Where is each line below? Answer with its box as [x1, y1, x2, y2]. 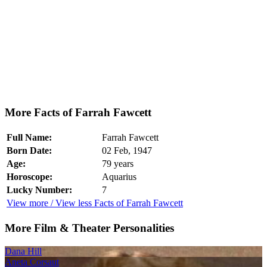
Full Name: [7, 132, 52, 143]
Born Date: [7, 145, 52, 156]
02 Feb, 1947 [102, 145, 152, 156]
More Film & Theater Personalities [5, 221, 174, 234]
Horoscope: [7, 172, 52, 182]
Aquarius [102, 172, 136, 182]
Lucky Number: [7, 185, 72, 195]
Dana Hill [5, 246, 42, 256]
